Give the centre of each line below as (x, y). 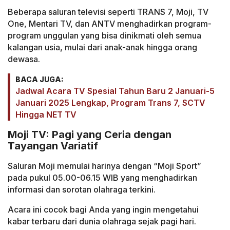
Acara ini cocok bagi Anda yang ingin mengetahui (103, 209)
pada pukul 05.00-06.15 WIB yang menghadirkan (102, 177)
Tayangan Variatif (53, 146)
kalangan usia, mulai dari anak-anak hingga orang (102, 47)
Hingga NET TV (46, 114)
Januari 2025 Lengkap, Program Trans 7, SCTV (110, 102)
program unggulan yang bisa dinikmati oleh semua (104, 35)
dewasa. (24, 59)
